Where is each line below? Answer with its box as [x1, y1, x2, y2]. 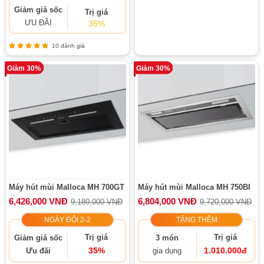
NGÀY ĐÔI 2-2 [44, 216, 91, 224]
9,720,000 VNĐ [200, 197, 252, 206]
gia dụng [153, 246, 182, 255]
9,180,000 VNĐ [71, 197, 123, 206]
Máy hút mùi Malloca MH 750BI [138, 183, 250, 192]
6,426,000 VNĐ [9, 196, 68, 206]
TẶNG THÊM [176, 216, 217, 224]
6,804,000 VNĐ [138, 196, 197, 206]
